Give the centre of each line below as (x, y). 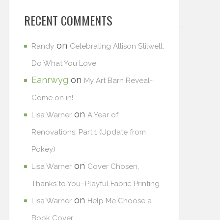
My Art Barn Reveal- (118, 81)
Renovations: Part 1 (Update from (89, 132)
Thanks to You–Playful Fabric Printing (96, 184)
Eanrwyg (50, 80)
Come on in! (52, 98)
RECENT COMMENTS (68, 20)
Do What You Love (64, 63)
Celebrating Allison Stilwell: (117, 46)
